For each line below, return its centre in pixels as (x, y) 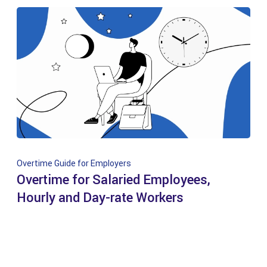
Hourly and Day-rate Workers (100, 198)
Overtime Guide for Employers (74, 164)
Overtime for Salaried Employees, (114, 180)
